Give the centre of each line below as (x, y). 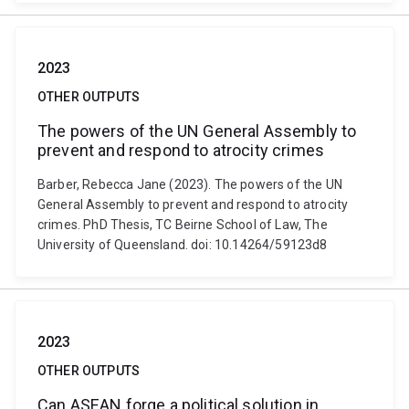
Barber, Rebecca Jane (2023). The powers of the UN (190, 184)
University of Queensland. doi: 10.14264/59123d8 (183, 245)
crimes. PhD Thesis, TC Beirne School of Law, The (183, 225)
